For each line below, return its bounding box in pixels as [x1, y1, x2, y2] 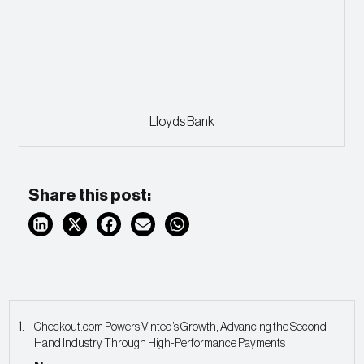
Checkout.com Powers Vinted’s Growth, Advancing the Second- [34, 322, 331, 334]
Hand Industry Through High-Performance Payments [34, 338, 286, 350]
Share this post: [28, 188, 152, 205]
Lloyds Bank [149, 115, 214, 129]
